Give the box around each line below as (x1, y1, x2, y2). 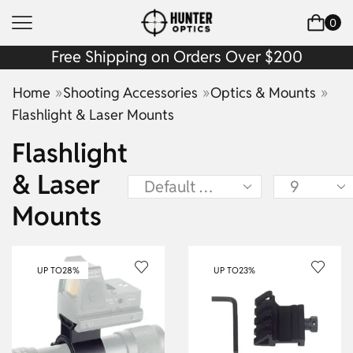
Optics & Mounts (210, 83, 316, 102)
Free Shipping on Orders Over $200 (50, 46, 303, 67)
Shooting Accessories (63, 83, 198, 102)
